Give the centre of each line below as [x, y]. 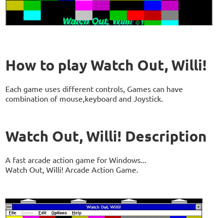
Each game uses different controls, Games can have [94, 88]
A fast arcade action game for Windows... [76, 159]
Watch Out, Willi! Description [106, 136]
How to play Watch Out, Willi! [106, 65]
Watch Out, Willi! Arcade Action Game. [72, 169]
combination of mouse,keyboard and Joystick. [84, 98]
